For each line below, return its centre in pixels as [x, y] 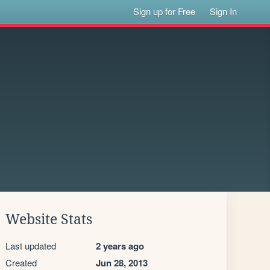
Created [21, 262]
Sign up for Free [165, 11]
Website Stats [49, 219]
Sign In [224, 11]
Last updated [31, 246]
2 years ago [120, 246]
